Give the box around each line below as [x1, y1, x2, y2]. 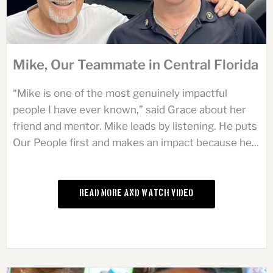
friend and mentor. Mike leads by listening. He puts [13, 120, 257, 133]
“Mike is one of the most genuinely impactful [13, 87, 227, 100]
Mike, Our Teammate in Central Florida [13, 57, 258, 73]
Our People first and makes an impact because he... [13, 136, 259, 149]
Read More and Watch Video [79, 190, 194, 199]
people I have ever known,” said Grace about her [13, 104, 246, 116]
